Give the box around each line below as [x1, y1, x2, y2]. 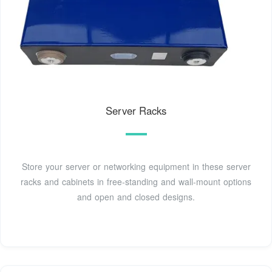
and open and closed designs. [77, 190, 195, 203]
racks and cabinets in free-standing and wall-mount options [21, 175, 251, 188]
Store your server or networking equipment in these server [21, 160, 251, 172]
